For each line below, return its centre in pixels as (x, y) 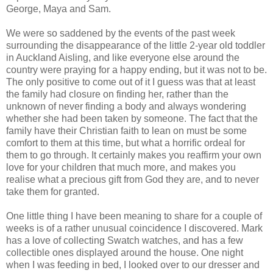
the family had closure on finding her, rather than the (117, 94)
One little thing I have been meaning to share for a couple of (134, 216)
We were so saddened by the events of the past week (121, 33)
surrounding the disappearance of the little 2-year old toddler (136, 45)
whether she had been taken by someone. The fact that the (132, 118)
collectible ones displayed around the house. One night (125, 252)
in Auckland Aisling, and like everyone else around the (123, 57)
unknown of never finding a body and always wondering (126, 106)
